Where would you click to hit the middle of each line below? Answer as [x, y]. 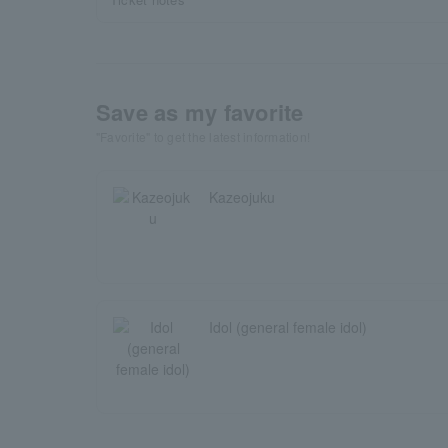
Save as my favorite [200, 112]
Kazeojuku [242, 197]
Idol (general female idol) [288, 327]
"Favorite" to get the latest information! [203, 136]
